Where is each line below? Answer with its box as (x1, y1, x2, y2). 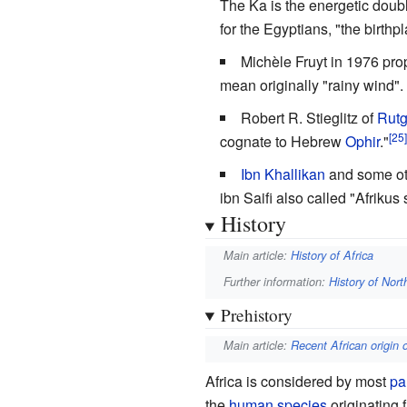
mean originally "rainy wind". (219, 74, 403, 96)
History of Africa (291, 247, 374, 264)
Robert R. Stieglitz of (240, 107, 377, 129)
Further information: (223, 273, 330, 290)
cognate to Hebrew (219, 131, 345, 153)
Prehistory (220, 303, 293, 326)
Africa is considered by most (204, 370, 390, 392)
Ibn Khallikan (240, 164, 325, 185)
